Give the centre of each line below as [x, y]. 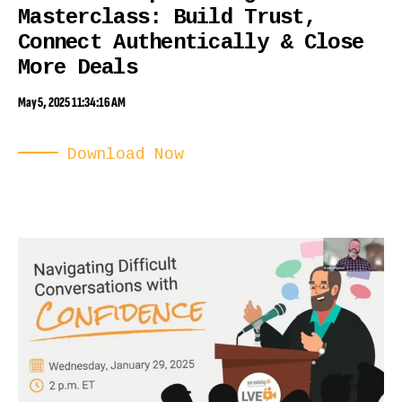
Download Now [126, 155]
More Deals [78, 68]
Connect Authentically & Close [191, 43]
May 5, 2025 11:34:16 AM [72, 103]
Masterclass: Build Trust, [167, 18]
